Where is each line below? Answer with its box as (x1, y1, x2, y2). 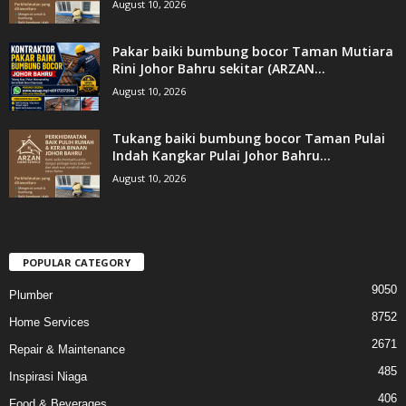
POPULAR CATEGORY (23, 256, 130, 270)
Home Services (9, 315, 90, 330)
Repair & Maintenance (9, 343, 125, 357)
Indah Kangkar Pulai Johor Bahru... (112, 147, 331, 165)
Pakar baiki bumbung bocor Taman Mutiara (112, 43, 393, 61)
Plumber (9, 288, 53, 303)
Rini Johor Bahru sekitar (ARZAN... (112, 60, 325, 78)
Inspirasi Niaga (9, 370, 87, 384)
